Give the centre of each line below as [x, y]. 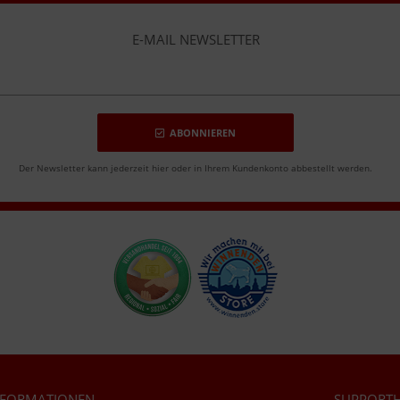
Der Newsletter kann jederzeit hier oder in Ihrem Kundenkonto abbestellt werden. [196, 168]
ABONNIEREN [203, 133]
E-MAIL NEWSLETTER [196, 39]
